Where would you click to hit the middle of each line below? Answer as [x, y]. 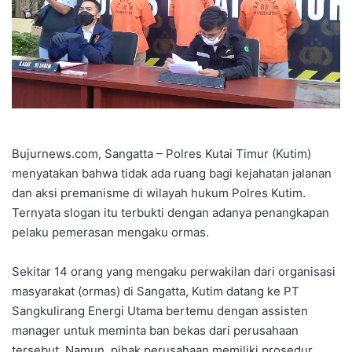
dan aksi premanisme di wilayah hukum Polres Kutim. [159, 193]
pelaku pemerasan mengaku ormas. [110, 233]
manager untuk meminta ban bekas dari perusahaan [155, 331]
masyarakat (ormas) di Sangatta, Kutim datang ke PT [156, 291]
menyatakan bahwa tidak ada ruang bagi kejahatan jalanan [172, 174]
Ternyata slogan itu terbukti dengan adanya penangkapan [170, 213]
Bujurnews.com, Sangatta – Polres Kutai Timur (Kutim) [161, 154]
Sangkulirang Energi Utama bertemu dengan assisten [160, 311]
